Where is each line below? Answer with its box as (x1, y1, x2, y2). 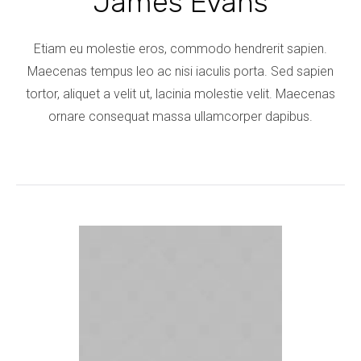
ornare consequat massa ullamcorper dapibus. (48, 108, 313, 124)
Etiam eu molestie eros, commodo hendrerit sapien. (34, 40, 327, 56)
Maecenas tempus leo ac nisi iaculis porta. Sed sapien (27, 63, 334, 79)
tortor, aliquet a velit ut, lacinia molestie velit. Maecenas (26, 85, 335, 102)
